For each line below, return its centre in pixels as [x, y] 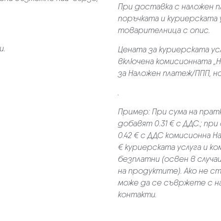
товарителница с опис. [164, 30]
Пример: [135, 111]
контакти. [137, 194]
